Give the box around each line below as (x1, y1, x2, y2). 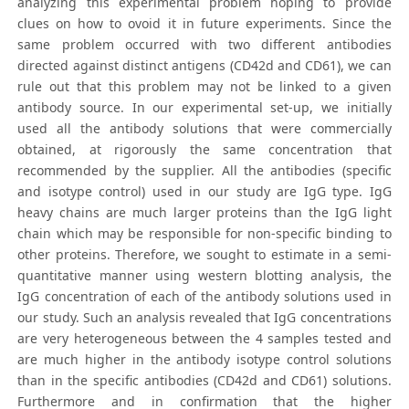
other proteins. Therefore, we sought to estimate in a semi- (17, 246, 392, 264)
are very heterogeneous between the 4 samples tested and (17, 330, 392, 348)
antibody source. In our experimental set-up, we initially (17, 99, 392, 117)
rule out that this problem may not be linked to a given (17, 78, 392, 96)
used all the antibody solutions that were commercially (17, 120, 392, 138)
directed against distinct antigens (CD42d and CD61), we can (17, 57, 392, 75)
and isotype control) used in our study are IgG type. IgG (17, 183, 392, 201)
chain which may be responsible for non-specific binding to (17, 225, 392, 243)
